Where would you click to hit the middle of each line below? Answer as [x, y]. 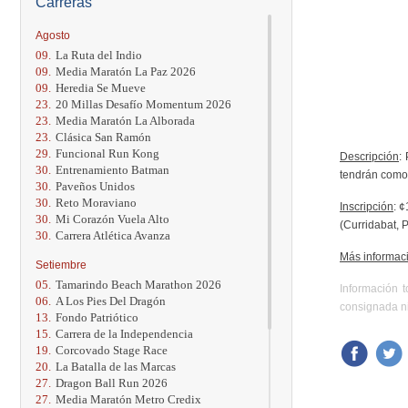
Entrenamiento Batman [112, 169]
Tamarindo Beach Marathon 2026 [138, 284]
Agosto [53, 35]
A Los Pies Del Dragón [111, 301]
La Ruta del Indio [99, 55]
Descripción [369, 156]
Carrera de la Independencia [124, 333]
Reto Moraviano [96, 202]
